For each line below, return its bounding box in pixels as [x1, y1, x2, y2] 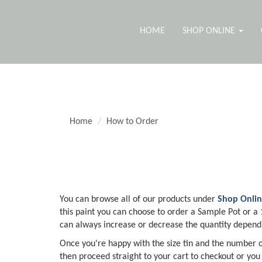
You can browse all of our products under [60, 195, 218, 204]
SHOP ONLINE [182, 26, 237, 36]
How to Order [106, 117, 158, 126]
